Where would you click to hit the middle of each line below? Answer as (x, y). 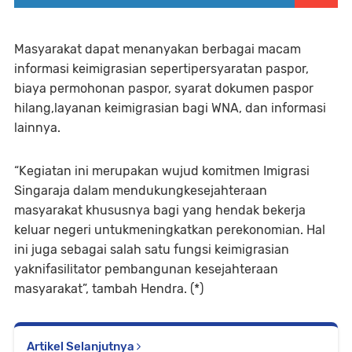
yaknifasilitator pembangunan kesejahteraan (146, 269)
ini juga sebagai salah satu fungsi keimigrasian (152, 249)
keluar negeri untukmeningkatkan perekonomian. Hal (170, 230)
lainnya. (37, 128)
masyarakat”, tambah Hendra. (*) (109, 289)
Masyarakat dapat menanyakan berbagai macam (158, 49)
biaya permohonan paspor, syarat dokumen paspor (164, 88)
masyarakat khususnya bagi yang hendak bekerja (160, 210)
